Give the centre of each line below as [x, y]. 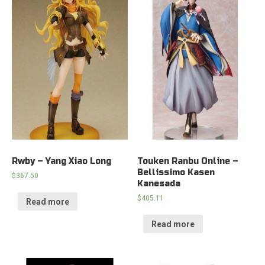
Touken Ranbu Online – [188, 161]
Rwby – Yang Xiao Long [62, 161]
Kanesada [159, 184]
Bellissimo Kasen [176, 173]
